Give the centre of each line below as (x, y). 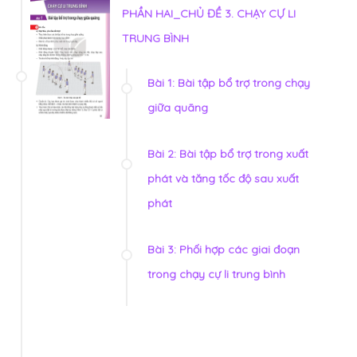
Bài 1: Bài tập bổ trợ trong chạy (229, 83)
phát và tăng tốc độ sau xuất (223, 179)
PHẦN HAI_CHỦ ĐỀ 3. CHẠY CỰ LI (209, 14)
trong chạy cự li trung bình (216, 275)
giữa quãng (178, 108)
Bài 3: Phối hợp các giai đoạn (224, 250)
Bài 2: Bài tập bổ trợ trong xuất (228, 154)
